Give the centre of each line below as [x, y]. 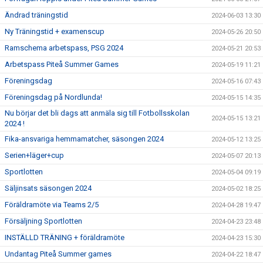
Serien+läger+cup [34, 155]
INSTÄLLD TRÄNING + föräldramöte [65, 237]
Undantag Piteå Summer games [58, 254]
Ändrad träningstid [36, 15]
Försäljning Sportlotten [43, 221]
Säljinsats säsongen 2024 [48, 188]
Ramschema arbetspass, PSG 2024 [64, 48]
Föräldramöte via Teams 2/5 [52, 205]
